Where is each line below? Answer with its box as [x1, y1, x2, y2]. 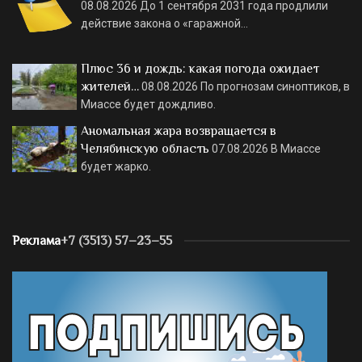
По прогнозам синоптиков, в [200, 79, 350, 93]
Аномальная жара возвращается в [81, 123, 276, 138]
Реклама [12, 234, 61, 249]
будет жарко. [81, 159, 151, 173]
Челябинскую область [81, 141, 209, 156]
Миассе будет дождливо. [81, 97, 218, 111]
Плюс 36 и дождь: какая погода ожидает [81, 61, 319, 76]
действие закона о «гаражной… [81, 16, 248, 30]
